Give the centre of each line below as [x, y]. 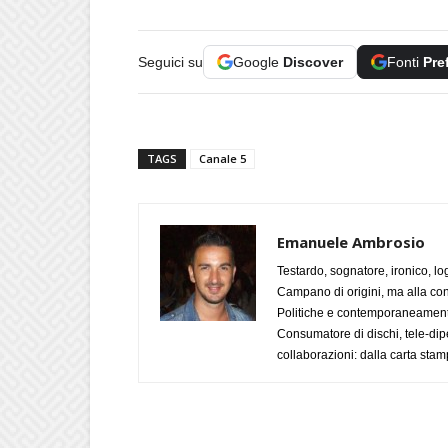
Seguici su [170, 62]
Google [258, 62]
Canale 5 [222, 159]
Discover [313, 62]
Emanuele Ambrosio [351, 242]
